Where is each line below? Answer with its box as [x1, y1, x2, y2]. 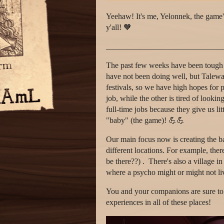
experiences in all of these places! [106, 198, 211, 207]
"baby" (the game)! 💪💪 [106, 116, 184, 125]
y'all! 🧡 [106, 23, 131, 32]
